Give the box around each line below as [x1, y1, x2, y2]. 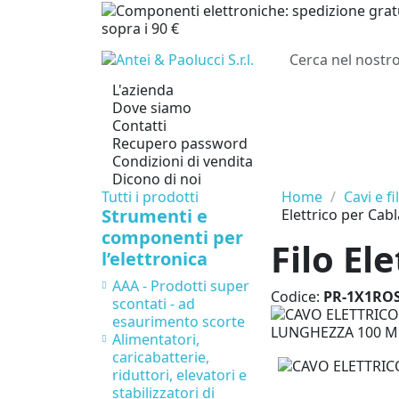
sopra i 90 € [102, 18, 179, 38]
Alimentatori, [112, 330, 199, 350]
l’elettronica [102, 247, 208, 272]
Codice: [271, 287, 323, 307]
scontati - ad [112, 294, 195, 314]
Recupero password [112, 134, 248, 154]
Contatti [112, 116, 167, 136]
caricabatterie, [112, 347, 209, 368]
